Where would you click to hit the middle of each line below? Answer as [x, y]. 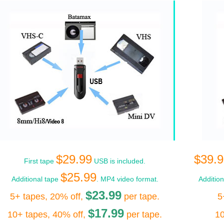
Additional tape [36, 179]
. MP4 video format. [127, 179]
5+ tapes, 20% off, [48, 196]
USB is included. [119, 161]
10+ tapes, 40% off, [48, 214]
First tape [40, 161]
